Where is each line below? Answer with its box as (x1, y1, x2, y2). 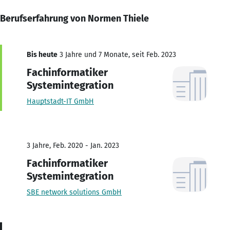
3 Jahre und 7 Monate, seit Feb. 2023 (57, 50, 176, 59)
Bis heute (27, 50, 57, 59)
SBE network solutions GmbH (27, 187, 122, 197)
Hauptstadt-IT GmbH (27, 97, 94, 106)
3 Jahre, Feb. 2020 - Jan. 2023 (27, 141, 119, 150)
